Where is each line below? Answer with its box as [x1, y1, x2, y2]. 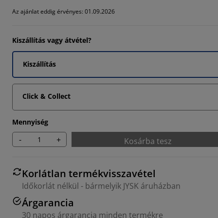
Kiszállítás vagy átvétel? [12, 36, 91, 45]
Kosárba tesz [124, 136, 172, 146]
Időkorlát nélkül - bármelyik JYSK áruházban [22, 181, 181, 191]
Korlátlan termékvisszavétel [22, 167, 156, 180]
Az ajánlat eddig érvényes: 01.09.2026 [12, 7, 115, 16]
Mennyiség [12, 117, 48, 127]
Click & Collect [22, 91, 71, 101]
